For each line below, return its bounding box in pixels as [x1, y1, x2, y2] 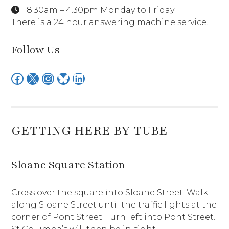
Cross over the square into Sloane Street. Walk [11, 188, 209, 198]
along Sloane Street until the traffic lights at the [11, 200, 217, 210]
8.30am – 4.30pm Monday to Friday [25, 5, 175, 15]
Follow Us [11, 42, 60, 58]
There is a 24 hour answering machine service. [11, 17, 209, 28]
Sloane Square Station [11, 157, 126, 173]
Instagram [41, 70, 55, 85]
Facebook [11, 70, 18, 85]
